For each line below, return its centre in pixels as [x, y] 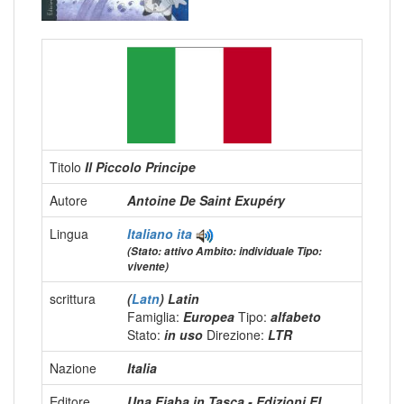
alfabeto [296, 317]
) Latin [179, 299]
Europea [211, 317]
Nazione [73, 368]
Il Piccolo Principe [140, 167]
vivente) [148, 267]
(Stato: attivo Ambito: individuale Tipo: [225, 252]
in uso [185, 335]
